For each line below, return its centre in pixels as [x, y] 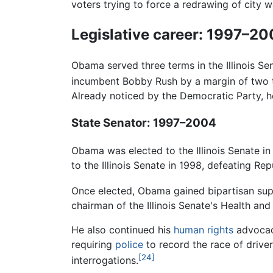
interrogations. [105, 261]
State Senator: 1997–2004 [144, 123]
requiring [93, 245]
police [129, 245]
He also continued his [122, 230]
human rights [204, 230]
